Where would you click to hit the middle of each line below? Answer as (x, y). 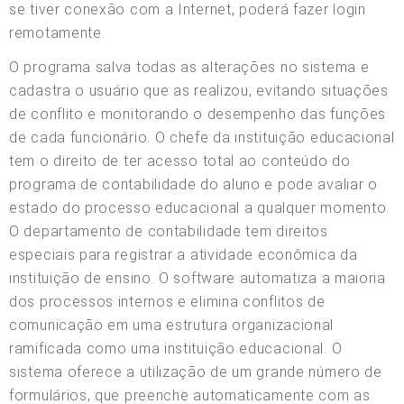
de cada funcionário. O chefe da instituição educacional (202, 137)
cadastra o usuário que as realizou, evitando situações (199, 90)
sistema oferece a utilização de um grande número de (196, 372)
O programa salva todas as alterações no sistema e (189, 67)
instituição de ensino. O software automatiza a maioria (197, 278)
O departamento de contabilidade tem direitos (169, 231)
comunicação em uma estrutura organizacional (172, 325)
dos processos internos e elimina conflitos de (167, 301)
